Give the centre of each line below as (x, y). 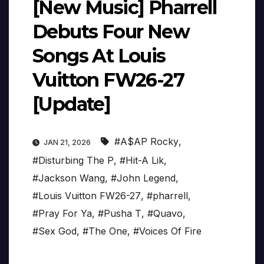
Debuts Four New (111, 32)
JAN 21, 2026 (67, 143)
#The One (105, 231)
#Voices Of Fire (167, 231)
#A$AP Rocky (146, 142)
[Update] (72, 104)
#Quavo (165, 214)
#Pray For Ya (62, 214)
